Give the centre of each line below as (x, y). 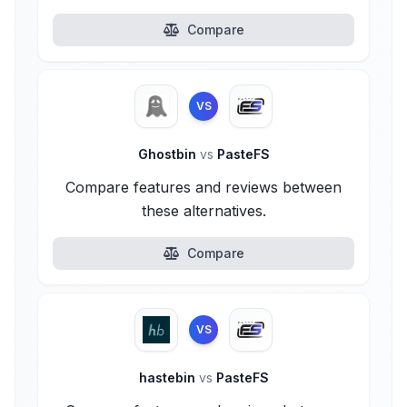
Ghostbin (169, 154)
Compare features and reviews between (203, 187)
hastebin (169, 377)
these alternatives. (203, 211)
